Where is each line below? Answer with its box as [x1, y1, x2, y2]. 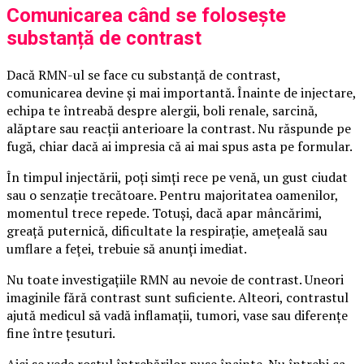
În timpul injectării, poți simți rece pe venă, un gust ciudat [6, 168, 348, 187]
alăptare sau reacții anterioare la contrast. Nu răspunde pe [6, 119, 351, 138]
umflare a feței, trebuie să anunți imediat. [6, 240, 247, 258]
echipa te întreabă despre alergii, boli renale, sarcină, [6, 102, 318, 120]
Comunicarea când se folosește [6, 4, 286, 28]
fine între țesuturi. [6, 324, 115, 343]
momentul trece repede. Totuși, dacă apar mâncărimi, [6, 204, 322, 223]
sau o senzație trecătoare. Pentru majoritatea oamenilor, [6, 186, 338, 205]
